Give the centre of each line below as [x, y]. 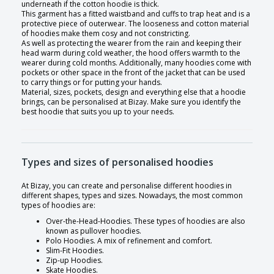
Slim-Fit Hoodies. [75, 251]
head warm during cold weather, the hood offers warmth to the [131, 53]
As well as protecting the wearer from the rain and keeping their [131, 43]
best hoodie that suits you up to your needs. [98, 112]
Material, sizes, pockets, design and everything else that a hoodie [134, 92]
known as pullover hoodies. [94, 231]
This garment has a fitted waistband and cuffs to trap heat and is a [136, 14]
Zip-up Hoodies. [74, 261]
